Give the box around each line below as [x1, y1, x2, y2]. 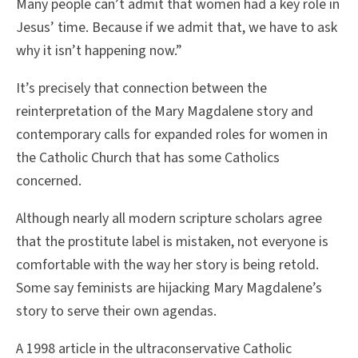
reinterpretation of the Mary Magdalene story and [16, 101, 313, 121]
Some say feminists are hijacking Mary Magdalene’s [16, 277, 322, 298]
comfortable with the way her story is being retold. [16, 254, 319, 275]
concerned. [16, 170, 82, 191]
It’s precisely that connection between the [16, 78, 267, 98]
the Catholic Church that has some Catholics [16, 147, 280, 168]
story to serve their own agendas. [16, 300, 217, 321]
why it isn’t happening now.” [16, 41, 182, 62]
